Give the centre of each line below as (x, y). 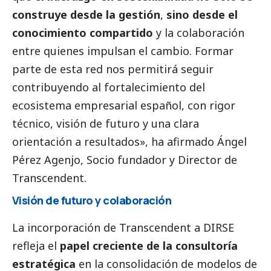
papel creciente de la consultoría (149, 245)
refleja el (36, 245)
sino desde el (202, 15)
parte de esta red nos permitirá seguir (113, 69)
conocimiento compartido (83, 33)
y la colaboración (199, 33)
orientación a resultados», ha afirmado (115, 142)
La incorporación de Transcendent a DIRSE (123, 227)
